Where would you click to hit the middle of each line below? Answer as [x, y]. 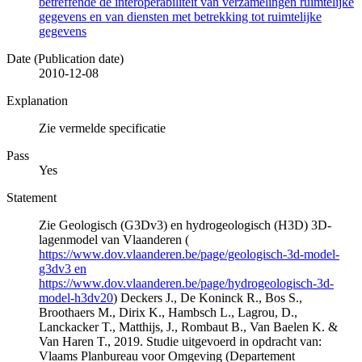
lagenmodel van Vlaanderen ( [114, 240]
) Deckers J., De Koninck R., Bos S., [208, 298]
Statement [32, 198]
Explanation [37, 101]
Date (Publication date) [65, 59]
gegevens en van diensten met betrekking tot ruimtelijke [180, 17]
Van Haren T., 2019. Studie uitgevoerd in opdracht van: [180, 342]
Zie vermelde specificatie [102, 128]
